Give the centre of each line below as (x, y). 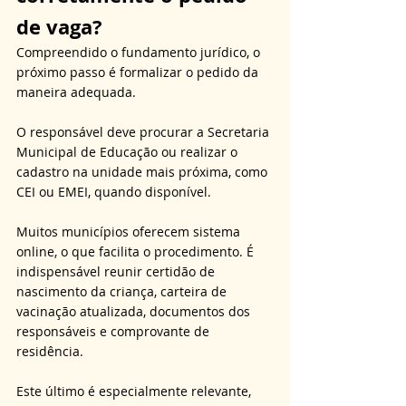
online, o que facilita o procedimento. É (137, 252)
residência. (52, 352)
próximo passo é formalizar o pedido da (139, 72)
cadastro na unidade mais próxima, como (144, 172)
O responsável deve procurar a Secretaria (145, 132)
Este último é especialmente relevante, (135, 391)
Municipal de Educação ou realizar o (129, 152)
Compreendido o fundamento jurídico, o (140, 53)
